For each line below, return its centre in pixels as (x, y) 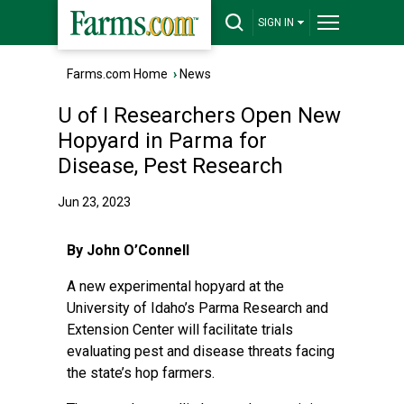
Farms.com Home (117, 74)
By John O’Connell (128, 250)
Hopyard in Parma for (162, 141)
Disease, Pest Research (170, 166)
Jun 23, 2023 (94, 202)
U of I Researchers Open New (199, 115)
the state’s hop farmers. (141, 373)
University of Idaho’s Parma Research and (197, 308)
